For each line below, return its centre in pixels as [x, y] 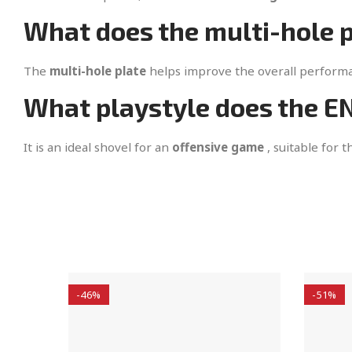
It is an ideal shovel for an [98, 147]
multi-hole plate [98, 71]
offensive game [218, 147]
